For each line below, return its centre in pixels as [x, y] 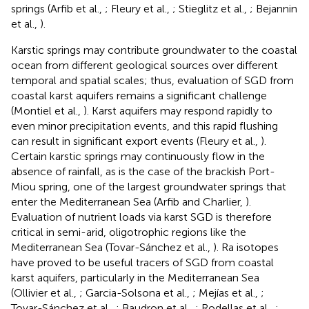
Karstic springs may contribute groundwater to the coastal [154, 50]
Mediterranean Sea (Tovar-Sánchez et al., [112, 248]
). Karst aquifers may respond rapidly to [178, 111]
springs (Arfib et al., [58, 9]
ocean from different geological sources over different [144, 66]
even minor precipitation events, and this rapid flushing [144, 126]
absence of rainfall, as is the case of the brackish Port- [143, 172]
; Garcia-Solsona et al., [136, 293]
